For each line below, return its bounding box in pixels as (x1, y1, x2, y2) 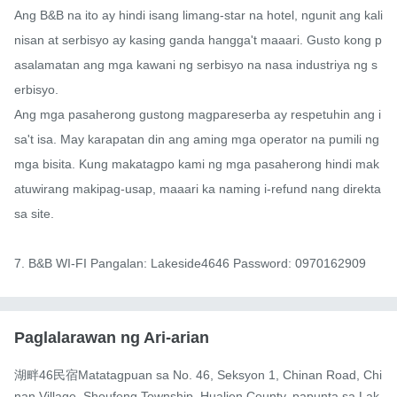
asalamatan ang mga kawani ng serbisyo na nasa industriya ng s (14, 58, 378, 73)
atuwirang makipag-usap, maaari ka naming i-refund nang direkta (14, 182, 381, 197)
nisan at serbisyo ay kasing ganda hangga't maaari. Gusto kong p (14, 33, 382, 48)
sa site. (14, 206, 54, 222)
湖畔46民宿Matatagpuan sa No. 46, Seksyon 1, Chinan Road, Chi (14, 368, 382, 383)
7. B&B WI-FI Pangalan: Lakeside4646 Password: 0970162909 (14, 256, 366, 271)
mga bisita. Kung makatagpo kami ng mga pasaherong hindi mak (14, 157, 379, 172)
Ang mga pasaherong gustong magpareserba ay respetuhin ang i (14, 107, 381, 122)
